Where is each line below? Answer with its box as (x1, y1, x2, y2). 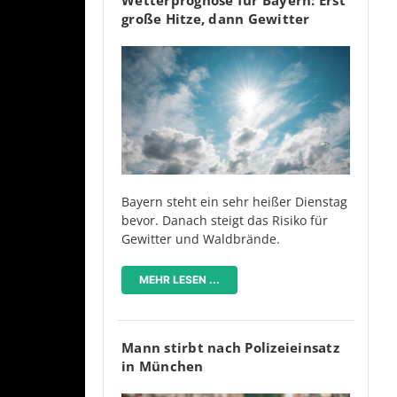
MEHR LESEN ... (139, 272, 220, 286)
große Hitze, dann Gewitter (121, 9, 310, 27)
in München (121, 356, 204, 375)
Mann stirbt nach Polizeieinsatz (121, 338, 339, 356)
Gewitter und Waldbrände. (121, 230, 280, 247)
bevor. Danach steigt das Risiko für (121, 211, 328, 229)
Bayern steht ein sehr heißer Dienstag (121, 192, 347, 210)
